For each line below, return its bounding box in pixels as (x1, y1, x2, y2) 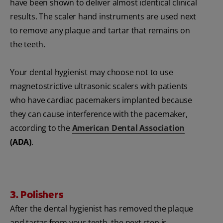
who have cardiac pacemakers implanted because (10, 95, 192, 106)
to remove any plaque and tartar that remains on (10, 25, 190, 36)
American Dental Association (72, 122, 185, 134)
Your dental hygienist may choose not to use (10, 67, 173, 78)
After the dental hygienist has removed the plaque (10, 203, 194, 215)
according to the (10, 122, 72, 134)
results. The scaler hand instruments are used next (10, 11, 196, 22)
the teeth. (10, 39, 45, 50)
